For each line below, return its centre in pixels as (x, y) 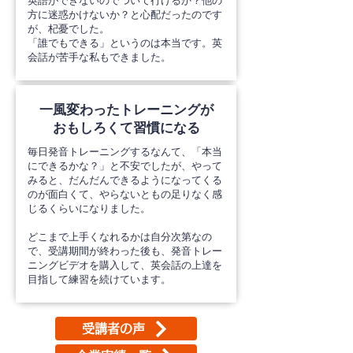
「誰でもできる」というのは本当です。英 (125, 43)
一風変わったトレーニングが (126, 110)
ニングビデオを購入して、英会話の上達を (125, 265)
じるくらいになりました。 (89, 208)
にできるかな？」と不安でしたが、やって (125, 166)
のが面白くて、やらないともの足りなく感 (125, 194)
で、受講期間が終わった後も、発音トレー (125, 251)
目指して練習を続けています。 (99, 279)
